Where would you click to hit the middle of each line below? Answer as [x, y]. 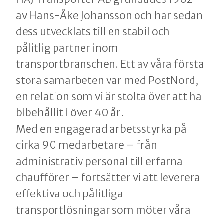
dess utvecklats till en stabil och [93, 32]
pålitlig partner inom [67, 48]
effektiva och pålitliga [69, 194]
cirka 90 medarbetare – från [86, 145]
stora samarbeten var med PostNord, [107, 81]
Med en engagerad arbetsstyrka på [101, 129]
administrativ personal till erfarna [99, 162]
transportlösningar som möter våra [103, 210]
